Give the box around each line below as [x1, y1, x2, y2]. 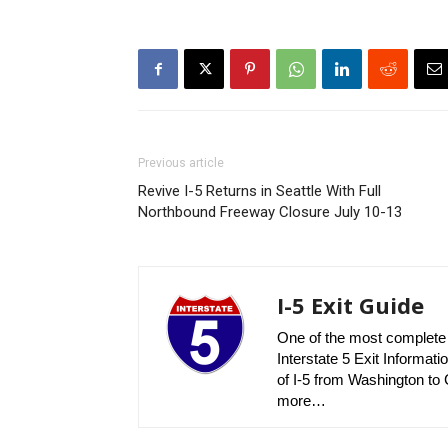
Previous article [138, 156, 224, 170]
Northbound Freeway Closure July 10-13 [138, 203, 402, 221]
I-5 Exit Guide [277, 290, 424, 320]
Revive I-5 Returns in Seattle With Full [138, 182, 381, 200]
